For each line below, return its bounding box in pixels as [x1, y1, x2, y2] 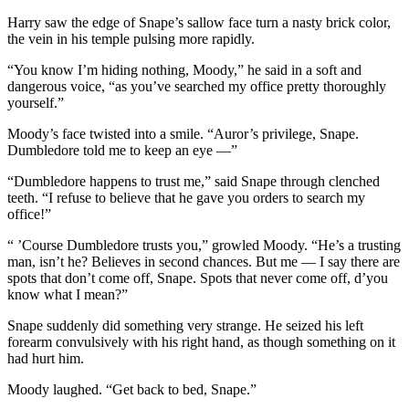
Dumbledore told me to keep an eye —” [7, 142, 237, 158]
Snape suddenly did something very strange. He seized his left [7, 317, 363, 333]
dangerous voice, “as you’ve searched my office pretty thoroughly [7, 78, 386, 94]
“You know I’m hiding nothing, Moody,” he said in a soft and [7, 61, 362, 78]
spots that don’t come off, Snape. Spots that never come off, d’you [7, 269, 388, 286]
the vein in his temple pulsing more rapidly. [7, 30, 255, 47]
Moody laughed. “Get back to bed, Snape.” [7, 381, 257, 397]
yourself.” [7, 94, 64, 110]
